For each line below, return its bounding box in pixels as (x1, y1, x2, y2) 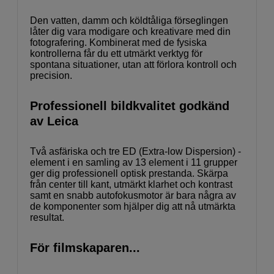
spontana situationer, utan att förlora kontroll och (30, 59, 237, 70)
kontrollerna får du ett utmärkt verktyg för (30, 48, 202, 59)
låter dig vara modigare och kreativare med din (30, 26, 231, 37)
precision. (30, 70, 72, 81)
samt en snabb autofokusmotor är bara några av (30, 190, 236, 201)
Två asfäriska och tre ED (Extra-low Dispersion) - (30, 146, 241, 157)
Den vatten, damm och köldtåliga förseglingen (30, 15, 228, 26)
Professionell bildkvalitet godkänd (30, 98, 229, 113)
